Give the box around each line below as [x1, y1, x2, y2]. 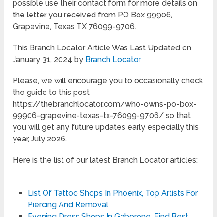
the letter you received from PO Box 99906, [13, 10, 173, 19]
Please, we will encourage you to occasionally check [13, 76, 203, 85]
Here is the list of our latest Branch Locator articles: [13, 155, 198, 165]
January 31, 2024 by [13, 54, 86, 64]
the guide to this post [13, 87, 90, 97]
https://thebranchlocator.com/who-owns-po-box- [13, 99, 197, 108]
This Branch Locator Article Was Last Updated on [13, 43, 192, 52]
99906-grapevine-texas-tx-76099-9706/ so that [13, 110, 191, 120]
